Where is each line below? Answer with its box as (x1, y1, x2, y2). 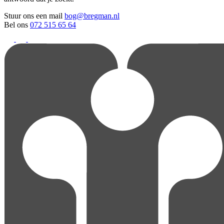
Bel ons (4, 20, 30, 29)
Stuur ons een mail (4, 11, 64, 20)
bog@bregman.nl (64, 11, 119, 20)
